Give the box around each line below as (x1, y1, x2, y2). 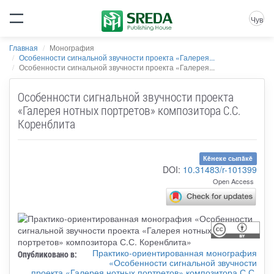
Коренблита (17, 115, 75, 131)
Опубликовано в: (17, 248, 77, 260)
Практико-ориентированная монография (92, 246, 257, 259)
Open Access (212, 176, 254, 186)
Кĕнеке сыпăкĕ (203, 154, 253, 163)
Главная (9, 42, 38, 53)
